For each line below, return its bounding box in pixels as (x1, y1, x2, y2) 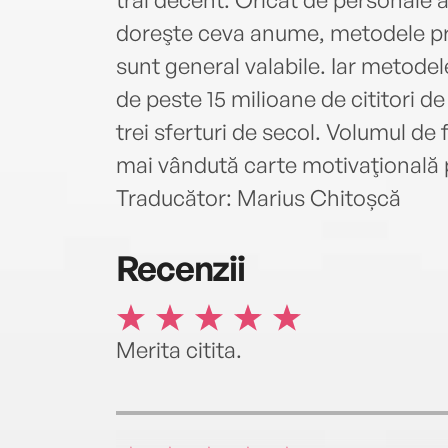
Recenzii (115, 245, 245, 289)
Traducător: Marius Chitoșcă (115, 184, 401, 212)
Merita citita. (115, 335, 242, 363)
